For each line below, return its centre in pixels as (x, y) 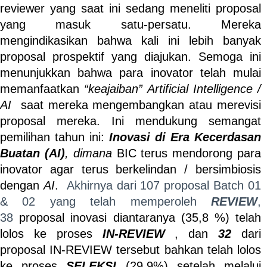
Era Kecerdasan (216, 137)
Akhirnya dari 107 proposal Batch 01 (164, 185)
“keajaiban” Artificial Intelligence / (173, 89)
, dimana (91, 153)
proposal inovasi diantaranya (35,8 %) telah (137, 218)
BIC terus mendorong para (189, 153)
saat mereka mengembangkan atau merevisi (139, 105)
